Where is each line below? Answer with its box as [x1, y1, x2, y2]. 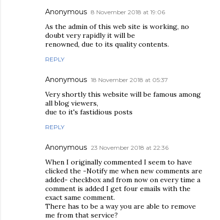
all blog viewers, [45, 98, 98, 108]
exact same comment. [45, 192, 115, 202]
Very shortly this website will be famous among [45, 89, 201, 99]
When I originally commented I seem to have [45, 157, 192, 166]
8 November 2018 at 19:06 [91, 8, 165, 16]
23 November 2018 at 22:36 [91, 143, 168, 151]
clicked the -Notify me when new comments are [45, 166, 202, 175]
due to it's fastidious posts [45, 107, 133, 116]
